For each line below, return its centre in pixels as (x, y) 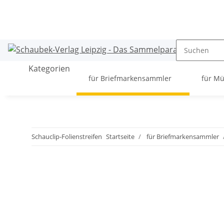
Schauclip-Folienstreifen (67, 136)
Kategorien (48, 69)
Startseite (120, 136)
